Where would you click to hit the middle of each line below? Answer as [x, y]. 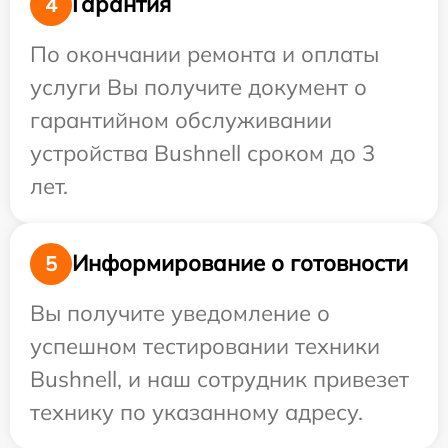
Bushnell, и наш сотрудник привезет [219, 378]
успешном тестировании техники [205, 345]
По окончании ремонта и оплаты [204, 53]
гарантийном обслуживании [181, 119]
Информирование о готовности [240, 263]
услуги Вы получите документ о [198, 86]
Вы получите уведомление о [180, 312]
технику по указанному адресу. [196, 411]
